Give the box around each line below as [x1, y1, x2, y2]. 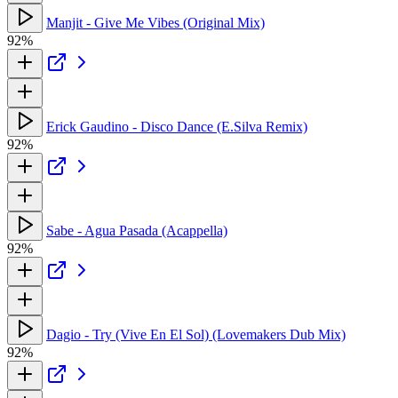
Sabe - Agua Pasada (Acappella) [46, 222, 227, 238]
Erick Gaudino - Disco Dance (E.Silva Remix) [46, 118, 307, 134]
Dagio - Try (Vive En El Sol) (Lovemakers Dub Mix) [46, 326, 346, 342]
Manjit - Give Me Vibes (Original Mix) [46, 14, 265, 30]
